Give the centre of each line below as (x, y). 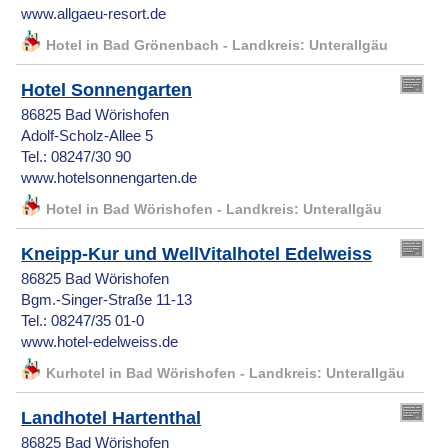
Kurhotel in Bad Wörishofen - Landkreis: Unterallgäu (226, 374)
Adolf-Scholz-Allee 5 (87, 136)
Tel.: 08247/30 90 (76, 157)
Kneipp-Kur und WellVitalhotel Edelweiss (197, 254)
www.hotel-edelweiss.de (100, 342)
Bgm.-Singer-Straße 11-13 (107, 300)
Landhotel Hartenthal (111, 418)
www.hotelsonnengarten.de (109, 178)
